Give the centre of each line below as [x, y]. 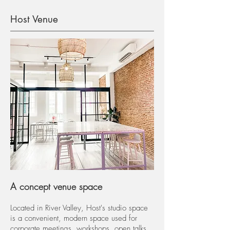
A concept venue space [56, 186]
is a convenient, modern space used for [74, 218]
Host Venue [34, 19]
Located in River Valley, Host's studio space [79, 208]
